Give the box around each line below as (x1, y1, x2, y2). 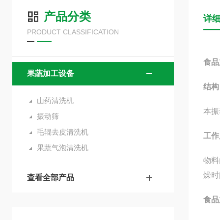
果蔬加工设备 (27, 69, 74, 78)
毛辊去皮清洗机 (37, 128, 88, 136)
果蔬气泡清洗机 (37, 143, 88, 152)
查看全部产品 (27, 173, 74, 182)
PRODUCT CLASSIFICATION (27, 28, 119, 36)
